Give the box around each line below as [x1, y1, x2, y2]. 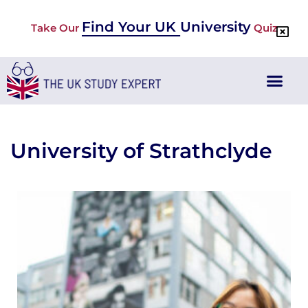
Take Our [30, 21, 82, 34]
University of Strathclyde [10, 137, 272, 164]
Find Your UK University [81, 19, 251, 35]
